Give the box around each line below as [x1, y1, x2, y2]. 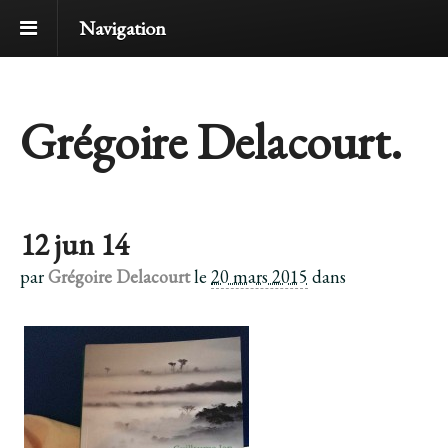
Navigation [79, 15, 166, 41]
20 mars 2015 [211, 265, 308, 288]
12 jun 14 [20, 225, 128, 264]
